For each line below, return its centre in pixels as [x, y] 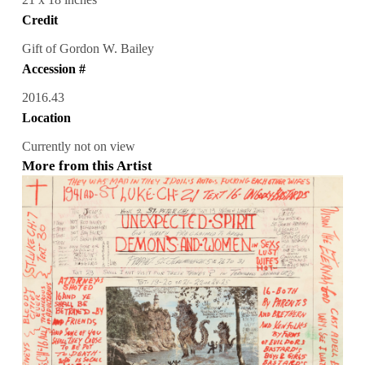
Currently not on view [78, 147]
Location [46, 118]
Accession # [53, 69]
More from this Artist [87, 166]
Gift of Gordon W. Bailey [88, 49]
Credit [40, 20]
